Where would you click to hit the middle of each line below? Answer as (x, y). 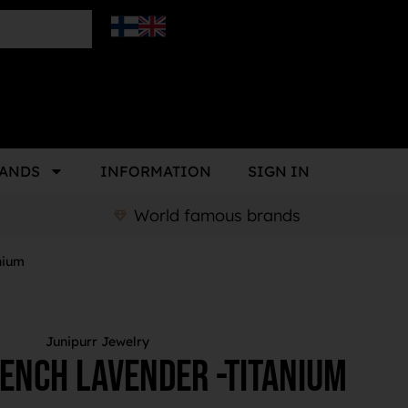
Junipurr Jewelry (97, 342)
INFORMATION (156, 172)
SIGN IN (279, 172)
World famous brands (218, 216)
